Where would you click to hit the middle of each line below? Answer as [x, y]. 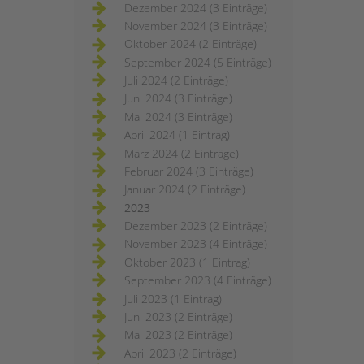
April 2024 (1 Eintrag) [177, 135]
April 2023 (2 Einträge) [180, 353]
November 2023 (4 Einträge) [196, 244]
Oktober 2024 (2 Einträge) [191, 44]
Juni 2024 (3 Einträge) [178, 98]
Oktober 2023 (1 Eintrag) [187, 262]
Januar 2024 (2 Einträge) [185, 189]
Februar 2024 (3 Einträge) [189, 171]
